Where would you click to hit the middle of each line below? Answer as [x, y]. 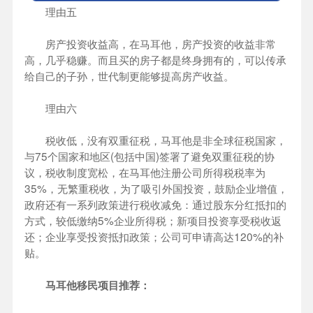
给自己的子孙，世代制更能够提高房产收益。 [129, 76]
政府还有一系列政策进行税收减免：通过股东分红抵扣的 [155, 204]
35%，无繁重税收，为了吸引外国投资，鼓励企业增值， [156, 188]
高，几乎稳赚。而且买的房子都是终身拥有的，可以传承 [155, 60]
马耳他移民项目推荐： [98, 285]
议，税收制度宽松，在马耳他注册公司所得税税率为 [145, 172]
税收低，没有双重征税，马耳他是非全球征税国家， [155, 140]
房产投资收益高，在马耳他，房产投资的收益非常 [150, 44]
